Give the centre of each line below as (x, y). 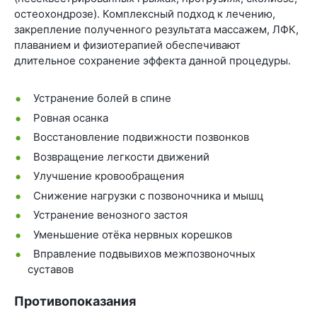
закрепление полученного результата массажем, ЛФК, (156, 30)
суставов (50, 270)
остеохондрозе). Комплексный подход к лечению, (145, 14)
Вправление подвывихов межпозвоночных (144, 254)
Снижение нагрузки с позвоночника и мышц (149, 195)
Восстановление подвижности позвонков (141, 137)
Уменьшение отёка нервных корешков (133, 234)
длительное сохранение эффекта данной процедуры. (152, 61)
